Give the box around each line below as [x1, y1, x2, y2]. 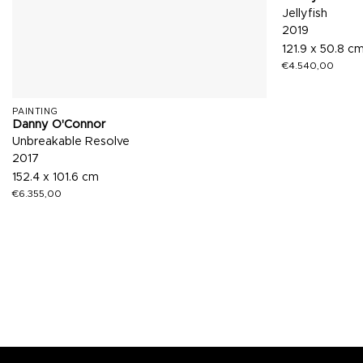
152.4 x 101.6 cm [11, 171, 99, 183]
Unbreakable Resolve [11, 136, 130, 147]
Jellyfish [282, 8, 328, 20]
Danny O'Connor [11, 119, 105, 131]
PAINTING [11, 107, 58, 117]
